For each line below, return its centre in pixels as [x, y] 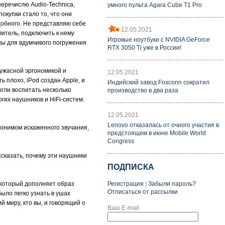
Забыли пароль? [172, 184]
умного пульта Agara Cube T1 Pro [155, 5]
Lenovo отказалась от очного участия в [163, 125]
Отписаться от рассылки [143, 192]
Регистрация [126, 184]
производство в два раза [143, 90]
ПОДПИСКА [131, 167]
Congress [121, 141]
